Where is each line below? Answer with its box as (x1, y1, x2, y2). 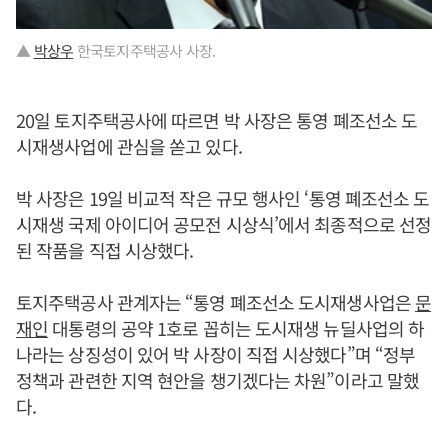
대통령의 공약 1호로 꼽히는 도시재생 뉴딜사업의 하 (48, 315, 425, 342)
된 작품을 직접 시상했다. (16, 237, 194, 264)
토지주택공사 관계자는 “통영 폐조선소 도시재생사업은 (16, 289, 415, 316)
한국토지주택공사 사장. (73, 40, 216, 62)
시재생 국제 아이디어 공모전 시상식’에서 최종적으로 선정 (16, 211, 432, 238)
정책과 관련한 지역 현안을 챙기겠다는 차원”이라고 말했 (16, 367, 420, 394)
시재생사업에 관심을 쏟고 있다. (16, 133, 242, 160)
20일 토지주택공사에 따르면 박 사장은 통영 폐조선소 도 (16, 107, 418, 134)
